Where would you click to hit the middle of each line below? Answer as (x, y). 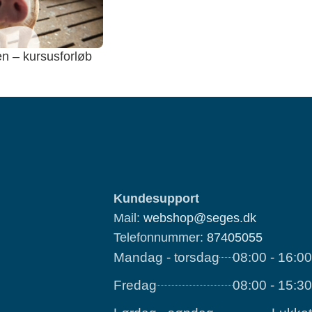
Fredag (135, 285)
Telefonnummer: (160, 237)
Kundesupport (156, 198)
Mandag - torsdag (166, 257)
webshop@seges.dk (200, 218)
